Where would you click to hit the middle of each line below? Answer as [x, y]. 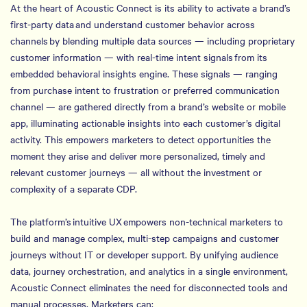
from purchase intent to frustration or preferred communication [145, 90]
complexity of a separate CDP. [74, 188]
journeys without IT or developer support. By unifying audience [144, 254]
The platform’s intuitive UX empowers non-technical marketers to [147, 221]
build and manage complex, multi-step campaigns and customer [145, 238]
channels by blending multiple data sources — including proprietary [152, 40]
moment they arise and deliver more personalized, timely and [138, 156]
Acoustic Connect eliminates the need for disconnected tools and [149, 287]
